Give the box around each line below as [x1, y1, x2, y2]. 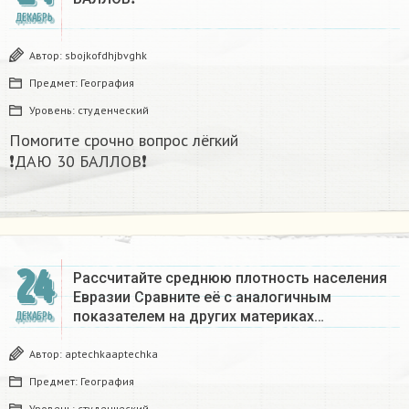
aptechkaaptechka [65, 347, 158, 362]
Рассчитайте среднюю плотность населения [73, 269, 387, 288]
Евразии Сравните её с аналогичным [73, 288, 331, 307]
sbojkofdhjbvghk [65, 48, 147, 63]
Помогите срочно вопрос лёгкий [9, 130, 238, 152]
